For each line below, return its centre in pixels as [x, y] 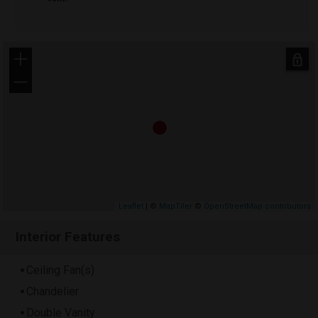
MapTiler [175, 206]
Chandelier [53, 292]
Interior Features [68, 237]
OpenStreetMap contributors [257, 206]
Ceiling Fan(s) [60, 270]
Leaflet [131, 206]
